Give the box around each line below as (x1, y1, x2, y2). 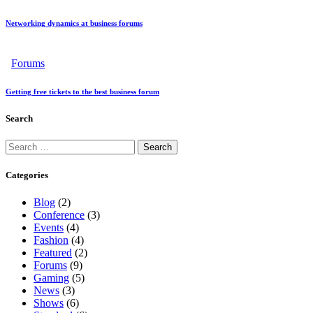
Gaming (34, 272, 69, 284)
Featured (34, 247, 72, 259)
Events (34, 221, 64, 234)
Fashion (34, 234, 68, 247)
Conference (34, 209, 85, 221)
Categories (6, 170, 48, 181)
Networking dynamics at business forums (6, 18, 143, 27)
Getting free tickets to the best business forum (6, 87, 159, 96)
